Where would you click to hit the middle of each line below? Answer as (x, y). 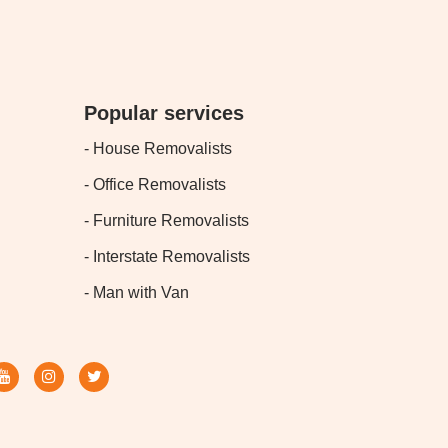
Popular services (163, 113)
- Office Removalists (154, 184)
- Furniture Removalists (166, 220)
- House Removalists (157, 148)
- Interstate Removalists (166, 256)
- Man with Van (136, 292)
